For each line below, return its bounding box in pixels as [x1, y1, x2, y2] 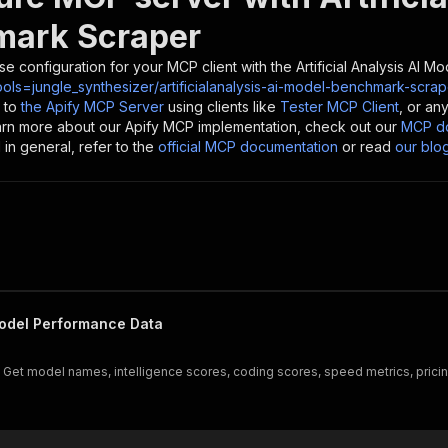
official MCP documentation [158, 138, 338, 155]
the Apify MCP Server [21, 98, 164, 115]
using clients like [168, 98, 276, 115]
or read [342, 138, 391, 155]
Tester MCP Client [280, 98, 399, 115]
